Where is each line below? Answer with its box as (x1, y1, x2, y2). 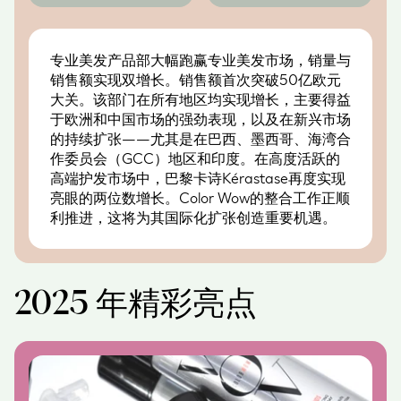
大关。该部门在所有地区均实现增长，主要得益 (50, 90, 351, 107)
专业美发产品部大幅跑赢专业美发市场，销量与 (50, 51, 351, 68)
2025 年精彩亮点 (14, 286, 257, 318)
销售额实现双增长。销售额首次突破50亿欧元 (50, 71, 341, 88)
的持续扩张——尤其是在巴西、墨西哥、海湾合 (50, 130, 351, 147)
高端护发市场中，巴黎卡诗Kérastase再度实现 (50, 169, 346, 186)
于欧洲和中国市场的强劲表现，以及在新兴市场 (50, 110, 351, 127)
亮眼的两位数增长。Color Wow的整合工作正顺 (50, 189, 350, 206)
